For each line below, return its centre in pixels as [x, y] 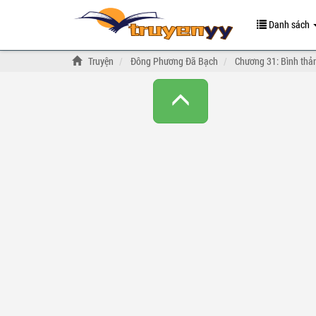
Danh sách [289, 24]
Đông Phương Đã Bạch [174, 61]
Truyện [101, 61]
